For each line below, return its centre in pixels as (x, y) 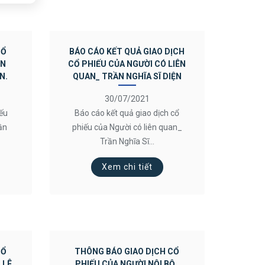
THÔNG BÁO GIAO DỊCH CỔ (127, 251)
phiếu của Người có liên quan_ (127, 127)
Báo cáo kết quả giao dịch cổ (127, 113)
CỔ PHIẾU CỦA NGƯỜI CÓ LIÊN (127, 64)
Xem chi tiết (127, 167)
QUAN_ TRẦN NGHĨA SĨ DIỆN (127, 76)
